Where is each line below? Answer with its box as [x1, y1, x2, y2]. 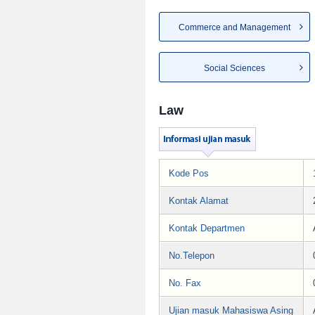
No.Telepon [169, 250, 214, 261]
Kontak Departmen [169, 222, 245, 233]
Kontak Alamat [169, 195, 229, 206]
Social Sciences [204, 63, 265, 73]
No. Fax [169, 277, 201, 288]
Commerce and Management [179, 22, 290, 33]
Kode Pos [169, 167, 209, 179]
